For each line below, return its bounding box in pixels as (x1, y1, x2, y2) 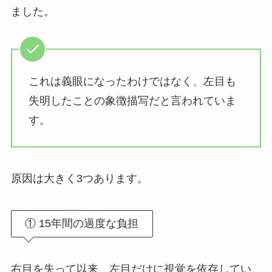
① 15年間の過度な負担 (25, 217, 139, 230)
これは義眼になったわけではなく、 (28, 75, 203, 87)
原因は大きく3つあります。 (10, 172, 148, 185)
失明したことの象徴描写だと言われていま (28, 94, 236, 107)
